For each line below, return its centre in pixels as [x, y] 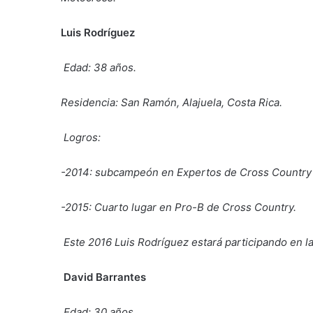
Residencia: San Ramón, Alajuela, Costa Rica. [172, 102]
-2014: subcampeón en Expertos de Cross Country [186, 172]
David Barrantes [105, 277]
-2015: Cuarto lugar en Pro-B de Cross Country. [179, 207]
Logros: [82, 137]
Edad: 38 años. [100, 67]
